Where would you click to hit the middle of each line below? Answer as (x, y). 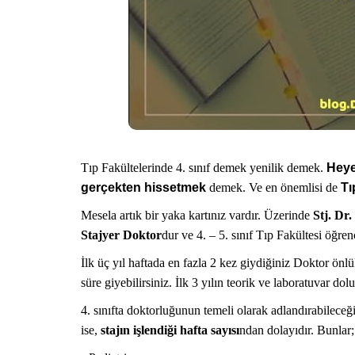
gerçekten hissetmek (143, 187)
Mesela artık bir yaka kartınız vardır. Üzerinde (195, 215)
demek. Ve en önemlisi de (273, 187)
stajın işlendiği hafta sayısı (170, 330)
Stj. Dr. (331, 215)
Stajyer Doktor (121, 235)
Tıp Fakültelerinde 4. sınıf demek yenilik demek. (204, 168)
